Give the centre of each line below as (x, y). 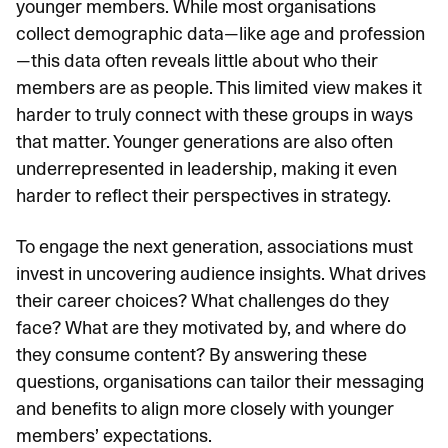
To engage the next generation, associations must (214, 246)
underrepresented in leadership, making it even (206, 168)
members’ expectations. (114, 435)
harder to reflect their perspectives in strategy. (205, 195)
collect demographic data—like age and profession (220, 33)
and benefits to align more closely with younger (205, 408)
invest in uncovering (98, 273)
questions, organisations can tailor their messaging (220, 381)
